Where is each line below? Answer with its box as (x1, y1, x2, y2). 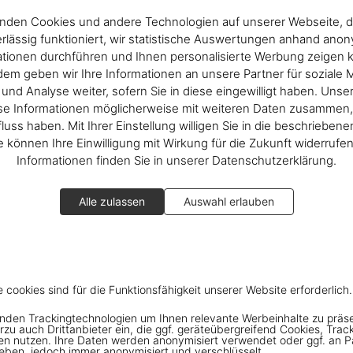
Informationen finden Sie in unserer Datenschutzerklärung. (17, 153, 336, 168)
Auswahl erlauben (183, 195, 274, 208)
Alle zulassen (78, 195, 145, 208)
